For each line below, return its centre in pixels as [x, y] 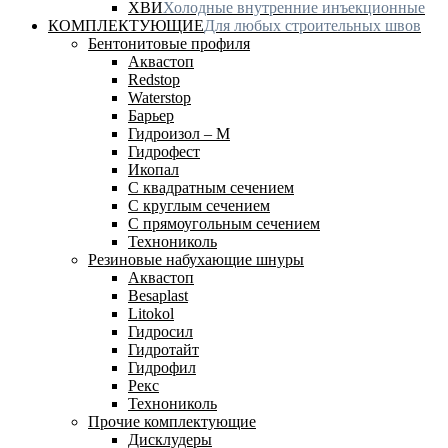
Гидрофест [164, 151]
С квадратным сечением [211, 187]
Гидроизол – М [179, 133]
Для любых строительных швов [312, 25]
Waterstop [159, 97]
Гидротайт [163, 349]
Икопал [153, 169]
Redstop [154, 79]
